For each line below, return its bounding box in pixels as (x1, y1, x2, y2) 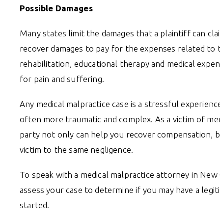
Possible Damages (20, 3, 93, 13)
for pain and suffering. (20, 74, 104, 83)
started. (20, 200, 50, 210)
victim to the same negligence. (20, 144, 134, 154)
